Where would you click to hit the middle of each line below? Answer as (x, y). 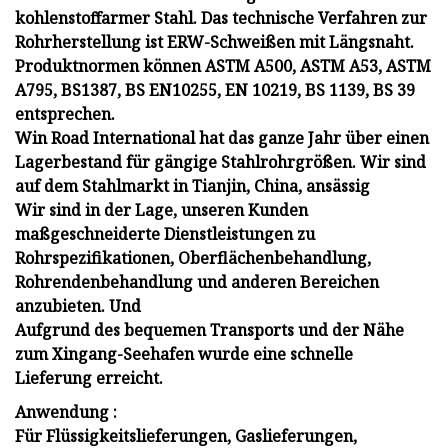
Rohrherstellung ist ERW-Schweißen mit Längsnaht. (214, 42)
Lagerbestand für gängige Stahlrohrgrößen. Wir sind (220, 162)
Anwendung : (66, 412)
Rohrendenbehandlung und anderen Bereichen (197, 282)
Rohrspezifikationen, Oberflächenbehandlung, (193, 258)
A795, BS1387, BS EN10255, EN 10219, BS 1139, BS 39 (215, 90)
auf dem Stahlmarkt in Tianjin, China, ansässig (192, 186)
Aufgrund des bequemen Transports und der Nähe (209, 330)
